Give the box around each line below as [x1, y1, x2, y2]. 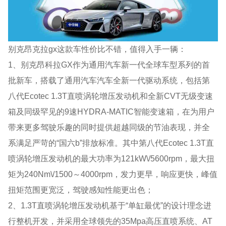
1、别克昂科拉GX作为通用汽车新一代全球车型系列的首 [8, 60, 210, 69]
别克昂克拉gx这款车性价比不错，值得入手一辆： [8, 44, 187, 53]
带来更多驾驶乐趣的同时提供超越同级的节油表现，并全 [8, 122, 210, 132]
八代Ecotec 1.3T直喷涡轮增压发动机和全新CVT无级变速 [8, 91, 213, 100]
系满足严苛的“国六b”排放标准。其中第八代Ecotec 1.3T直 [8, 138, 214, 147]
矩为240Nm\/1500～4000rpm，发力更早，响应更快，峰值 [8, 169, 218, 179]
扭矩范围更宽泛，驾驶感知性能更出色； [8, 185, 154, 194]
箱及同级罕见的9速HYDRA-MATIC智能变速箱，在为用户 [8, 106, 215, 116]
